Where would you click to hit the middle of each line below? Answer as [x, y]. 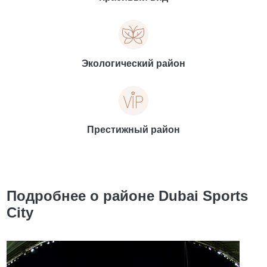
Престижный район [133, 130]
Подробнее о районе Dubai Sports [128, 196]
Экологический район [133, 63]
